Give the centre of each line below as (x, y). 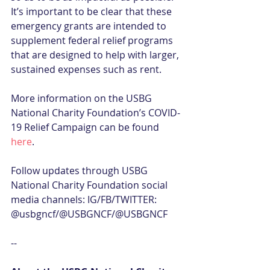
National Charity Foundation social (90, 185)
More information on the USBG (83, 98)
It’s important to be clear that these (93, 11)
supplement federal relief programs (93, 40)
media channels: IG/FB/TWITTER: (85, 199)
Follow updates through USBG (80, 171)
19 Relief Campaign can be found (86, 127)
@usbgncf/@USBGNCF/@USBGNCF (89, 214)
